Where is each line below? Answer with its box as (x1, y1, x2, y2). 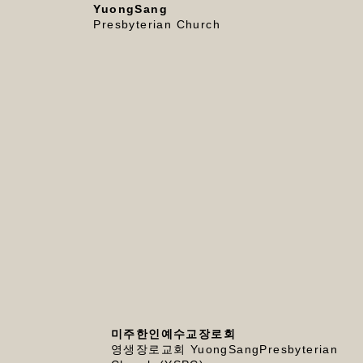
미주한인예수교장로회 (110, 327, 236, 341)
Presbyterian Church (93, 18, 220, 32)
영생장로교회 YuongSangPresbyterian (110, 343, 339, 357)
